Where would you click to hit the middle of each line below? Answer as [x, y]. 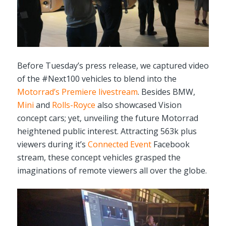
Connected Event [119, 144]
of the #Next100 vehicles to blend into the [97, 78]
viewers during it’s [52, 144]
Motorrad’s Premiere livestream [77, 92]
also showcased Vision [138, 105]
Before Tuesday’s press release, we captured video [113, 65]
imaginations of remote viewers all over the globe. [112, 170]
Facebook [170, 144]
